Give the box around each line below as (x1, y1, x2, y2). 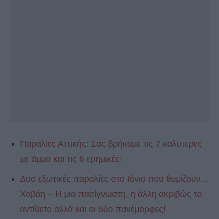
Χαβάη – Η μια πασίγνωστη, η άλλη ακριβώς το (20, 189, 202, 199)
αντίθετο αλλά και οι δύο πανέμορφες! (20, 204, 166, 215)
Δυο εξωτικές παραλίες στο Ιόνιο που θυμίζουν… (20, 174, 209, 184)
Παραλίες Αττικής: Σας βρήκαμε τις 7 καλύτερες (20, 139, 202, 149)
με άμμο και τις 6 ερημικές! (20, 154, 122, 164)
